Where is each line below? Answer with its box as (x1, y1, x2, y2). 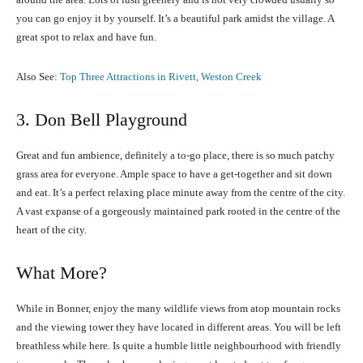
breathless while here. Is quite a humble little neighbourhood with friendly (16, 340, 341, 352)
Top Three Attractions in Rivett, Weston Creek (60, 70, 262, 83)
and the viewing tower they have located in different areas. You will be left (16, 321, 341, 334)
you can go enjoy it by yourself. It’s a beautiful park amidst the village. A (16, 12, 334, 25)
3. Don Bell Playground (16, 109, 187, 130)
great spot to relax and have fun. (16, 31, 156, 44)
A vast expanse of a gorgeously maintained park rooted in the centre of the (16, 205, 340, 218)
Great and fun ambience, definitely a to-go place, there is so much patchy (16, 149, 335, 162)
